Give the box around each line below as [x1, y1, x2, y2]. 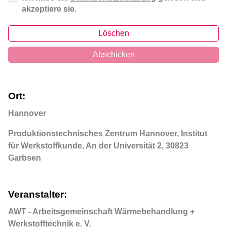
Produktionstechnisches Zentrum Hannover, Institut [8, 129, 207, 138]
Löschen [98, 29, 129, 38]
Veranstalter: [8, 189, 67, 200]
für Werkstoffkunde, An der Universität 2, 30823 [8, 141, 188, 150]
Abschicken [92, 50, 135, 59]
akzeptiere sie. [21, 5, 77, 14]
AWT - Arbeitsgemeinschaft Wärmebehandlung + [8, 207, 195, 216]
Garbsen [8, 154, 41, 163]
